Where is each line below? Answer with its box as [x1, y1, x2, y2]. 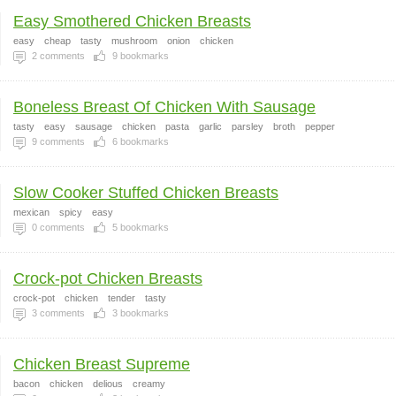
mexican [13, 207, 49, 217]
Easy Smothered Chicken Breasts [13, 12, 251, 30]
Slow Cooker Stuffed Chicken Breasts [13, 184, 278, 202]
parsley [232, 121, 263, 132]
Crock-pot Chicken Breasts [13, 270, 202, 287]
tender [108, 293, 135, 303]
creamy [133, 378, 165, 389]
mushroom [111, 35, 157, 46]
